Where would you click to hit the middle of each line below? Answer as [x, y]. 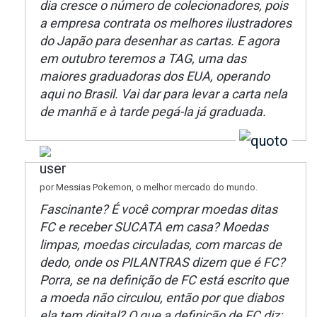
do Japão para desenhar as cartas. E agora [160, 40]
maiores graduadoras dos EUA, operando [155, 76]
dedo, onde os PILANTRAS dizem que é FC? [162, 262]
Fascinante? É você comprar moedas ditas [158, 209]
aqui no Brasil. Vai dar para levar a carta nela [163, 93]
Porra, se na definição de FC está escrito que [164, 279]
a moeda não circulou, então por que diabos [162, 297]
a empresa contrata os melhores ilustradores [166, 23]
